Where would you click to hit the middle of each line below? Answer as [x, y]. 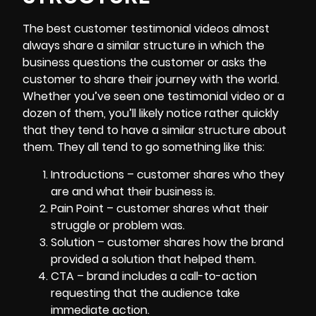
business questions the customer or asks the [145, 63]
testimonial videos [180, 29]
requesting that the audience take [145, 293]
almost [249, 29]
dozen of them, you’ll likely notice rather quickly [151, 114]
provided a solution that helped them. [153, 259]
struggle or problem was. [118, 225]
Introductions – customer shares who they [168, 174]
